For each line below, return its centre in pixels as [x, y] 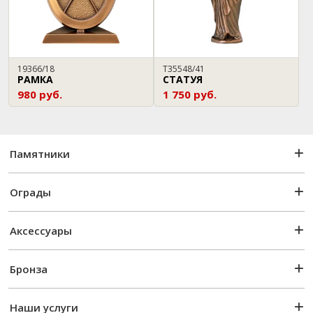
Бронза [29, 269]
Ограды [30, 192]
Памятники [40, 154]
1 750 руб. [190, 94]
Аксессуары [41, 231]
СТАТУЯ [183, 79]
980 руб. [40, 94]
